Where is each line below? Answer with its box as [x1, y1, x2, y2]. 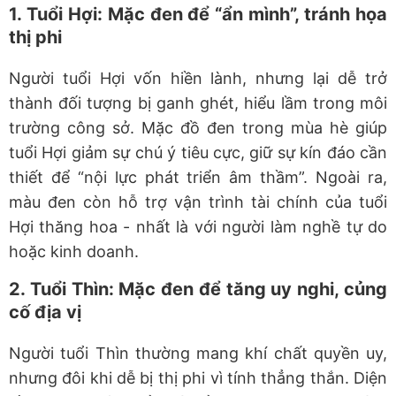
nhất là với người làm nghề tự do [130, 217, 388, 237]
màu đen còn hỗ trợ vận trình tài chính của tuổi [9, 193, 387, 212]
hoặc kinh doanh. [9, 242, 139, 262]
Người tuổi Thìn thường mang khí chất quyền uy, [9, 344, 387, 363]
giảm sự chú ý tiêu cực [71, 143, 240, 163]
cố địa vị [9, 301, 81, 324]
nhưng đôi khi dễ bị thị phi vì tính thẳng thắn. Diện [9, 369, 387, 388]
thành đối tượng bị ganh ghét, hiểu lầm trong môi [9, 94, 387, 113]
